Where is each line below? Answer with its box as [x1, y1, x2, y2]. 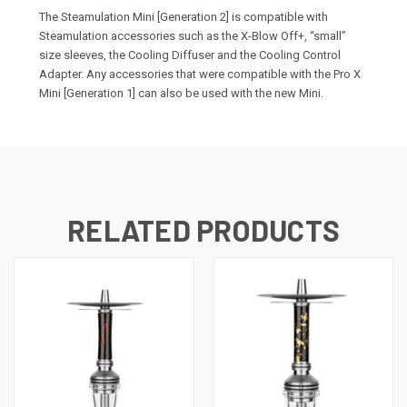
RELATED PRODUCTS [67, 213, 340, 248]
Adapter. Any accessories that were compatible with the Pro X [39, 67, 361, 82]
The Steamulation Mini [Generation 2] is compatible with [39, 10, 328, 25]
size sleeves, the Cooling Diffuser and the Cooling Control [39, 48, 341, 63]
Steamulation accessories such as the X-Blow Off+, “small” [39, 29, 346, 44]
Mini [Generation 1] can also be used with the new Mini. [39, 86, 323, 101]
